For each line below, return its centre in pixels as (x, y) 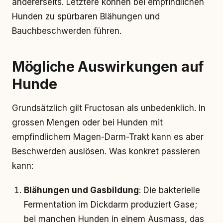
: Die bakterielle (169, 190)
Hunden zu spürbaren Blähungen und (86, 16)
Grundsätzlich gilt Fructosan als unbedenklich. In (109, 108)
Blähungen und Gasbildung (81, 190)
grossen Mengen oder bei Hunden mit (87, 122)
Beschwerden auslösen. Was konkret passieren (106, 151)
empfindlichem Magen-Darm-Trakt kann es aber (108, 137)
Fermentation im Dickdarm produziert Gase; (111, 205)
